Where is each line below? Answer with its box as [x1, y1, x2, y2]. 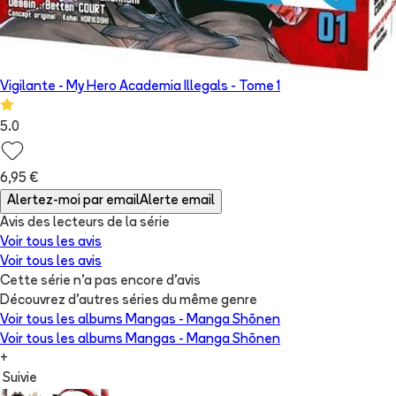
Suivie [3, 372, 37, 386]
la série [126, 217, 170, 231]
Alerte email [140, 194, 215, 209]
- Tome [228, 80, 277, 95]
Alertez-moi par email [7, 194, 140, 209]
